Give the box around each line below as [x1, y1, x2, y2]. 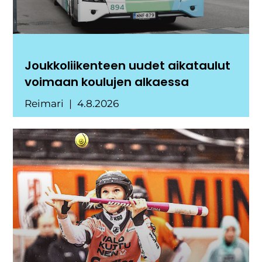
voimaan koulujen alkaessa [25, 74, 189, 91]
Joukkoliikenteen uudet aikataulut [25, 57, 231, 74]
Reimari [25, 98, 67, 110]
